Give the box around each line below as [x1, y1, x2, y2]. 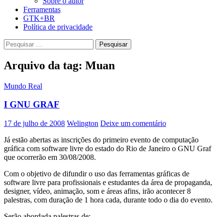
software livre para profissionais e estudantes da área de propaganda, [4, 178, 212, 187]
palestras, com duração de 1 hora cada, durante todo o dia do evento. [4, 196, 213, 204]
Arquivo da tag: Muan [4, 59, 115, 72]
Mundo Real [4, 81, 42, 90]
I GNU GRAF [4, 99, 60, 110]
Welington [67, 119, 98, 128]
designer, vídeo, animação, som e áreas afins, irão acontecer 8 [4, 187, 191, 196]
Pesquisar [3, 38, 32, 47]
